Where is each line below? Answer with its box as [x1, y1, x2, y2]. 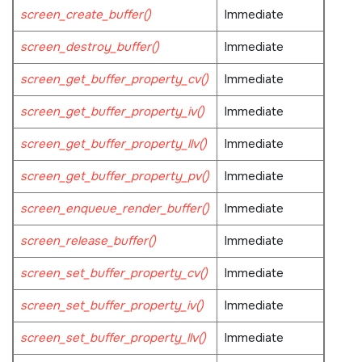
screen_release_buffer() [19, 232, 156, 249]
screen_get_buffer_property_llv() [19, 135, 207, 152]
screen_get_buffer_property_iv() [19, 103, 204, 120]
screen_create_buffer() [19, 6, 151, 23]
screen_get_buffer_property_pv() [19, 167, 209, 184]
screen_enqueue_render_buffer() [19, 200, 209, 217]
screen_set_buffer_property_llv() [19, 329, 206, 346]
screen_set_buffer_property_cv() [19, 264, 208, 281]
